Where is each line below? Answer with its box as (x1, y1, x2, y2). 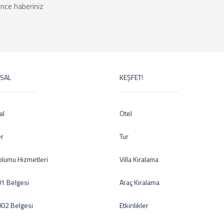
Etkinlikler (119, 200, 148, 210)
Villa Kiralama (119, 154, 158, 164)
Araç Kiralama (119, 177, 159, 187)
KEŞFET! (119, 72, 143, 82)
